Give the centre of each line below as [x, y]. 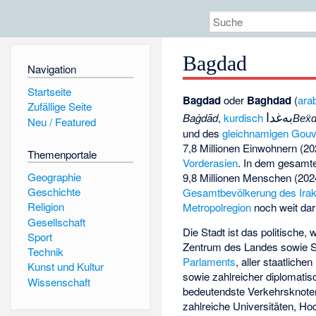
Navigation [51, 69]
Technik [45, 252]
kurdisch [244, 118]
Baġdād [201, 118]
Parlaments [209, 262]
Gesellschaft [56, 221]
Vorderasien [211, 163]
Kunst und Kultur [65, 267]
